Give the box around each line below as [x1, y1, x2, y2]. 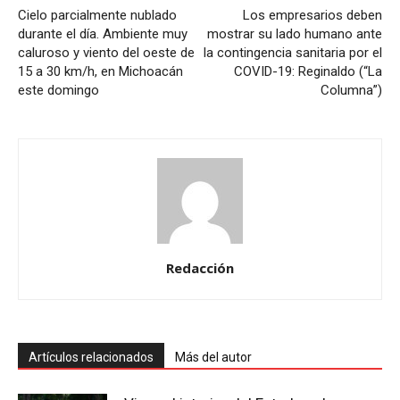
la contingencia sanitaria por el [204, 45, 382, 62]
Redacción [166, 259, 234, 278]
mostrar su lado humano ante [207, 26, 382, 43]
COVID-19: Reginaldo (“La [234, 63, 382, 80]
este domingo [18, 82, 99, 99]
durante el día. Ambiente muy [18, 26, 187, 43]
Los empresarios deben [243, 7, 382, 24]
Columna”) [321, 82, 382, 99]
